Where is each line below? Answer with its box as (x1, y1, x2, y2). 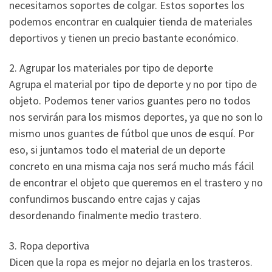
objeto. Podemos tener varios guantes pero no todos (9, 93, 251, 108)
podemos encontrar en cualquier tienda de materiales (9, 14, 253, 29)
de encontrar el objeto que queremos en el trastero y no (9, 175, 263, 190)
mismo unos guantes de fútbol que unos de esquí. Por (9, 126, 254, 141)
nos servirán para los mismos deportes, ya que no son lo (9, 110, 263, 124)
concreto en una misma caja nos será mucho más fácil (9, 159, 254, 174)
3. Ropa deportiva (9, 238, 89, 253)
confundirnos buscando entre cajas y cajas (9, 192, 200, 206)
